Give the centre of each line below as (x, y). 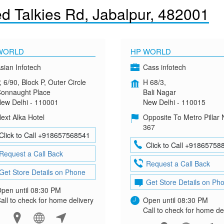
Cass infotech (164, 67)
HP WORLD (150, 51)
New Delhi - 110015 (174, 102)
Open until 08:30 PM (175, 200)
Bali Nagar (159, 92)
